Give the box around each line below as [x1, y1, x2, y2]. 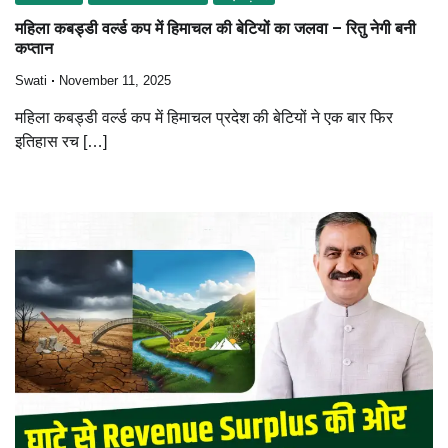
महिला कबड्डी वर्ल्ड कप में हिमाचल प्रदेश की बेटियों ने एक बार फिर [15, 108, 393, 126]
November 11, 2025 [59, 73, 171, 88]
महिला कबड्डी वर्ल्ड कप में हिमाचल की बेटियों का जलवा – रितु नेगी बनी [15, 18, 416, 38]
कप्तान [15, 38, 53, 58]
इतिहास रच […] [15, 132, 107, 150]
